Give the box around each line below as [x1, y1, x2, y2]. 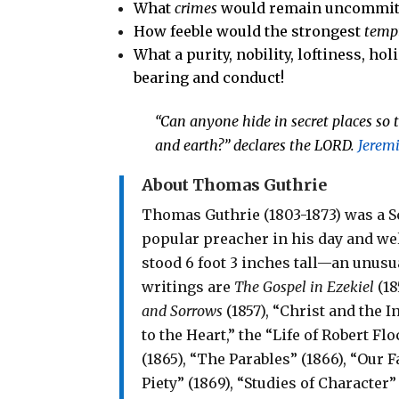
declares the [233, 135, 315, 154]
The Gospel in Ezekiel [234, 277, 375, 296]
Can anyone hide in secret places [160, 111, 377, 130]
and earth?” [155, 135, 234, 154]
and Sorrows [142, 301, 224, 320]
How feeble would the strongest [134, 21, 365, 40]
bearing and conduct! [134, 68, 285, 86]
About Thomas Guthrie [142, 174, 328, 195]
